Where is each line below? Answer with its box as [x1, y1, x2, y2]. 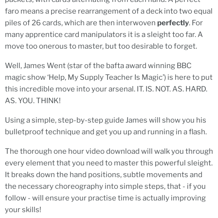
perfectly [157, 18, 189, 27]
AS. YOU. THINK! [5, 96, 61, 105]
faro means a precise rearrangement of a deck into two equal [5, 6, 213, 16]
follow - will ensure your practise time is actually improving [5, 193, 206, 202]
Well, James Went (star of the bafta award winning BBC [5, 61, 192, 70]
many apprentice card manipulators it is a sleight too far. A [5, 30, 203, 39]
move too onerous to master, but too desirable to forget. [5, 41, 197, 51]
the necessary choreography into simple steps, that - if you [5, 182, 206, 191]
